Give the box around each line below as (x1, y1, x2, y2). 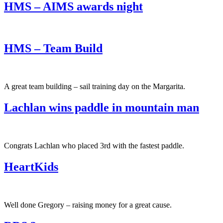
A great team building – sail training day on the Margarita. (4, 82, 185, 91)
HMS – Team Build (4, 42, 103, 55)
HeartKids (4, 160, 58, 174)
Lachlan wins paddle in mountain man (4, 101, 199, 114)
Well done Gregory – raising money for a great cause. (4, 200, 172, 209)
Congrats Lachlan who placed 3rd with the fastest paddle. (4, 141, 184, 150)
